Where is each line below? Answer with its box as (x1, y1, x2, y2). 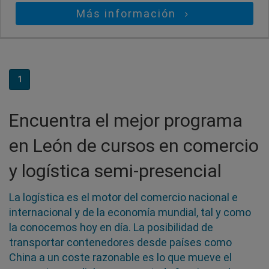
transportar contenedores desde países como (9, 235, 232, 249)
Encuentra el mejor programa (9, 109, 243, 131)
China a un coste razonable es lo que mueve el (9, 250, 232, 264)
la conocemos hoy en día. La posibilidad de (9, 220, 213, 234)
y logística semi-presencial (9, 160, 222, 181)
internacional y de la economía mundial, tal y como (9, 205, 251, 219)
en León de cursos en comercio (9, 134, 259, 156)
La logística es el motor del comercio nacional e (9, 190, 238, 204)
